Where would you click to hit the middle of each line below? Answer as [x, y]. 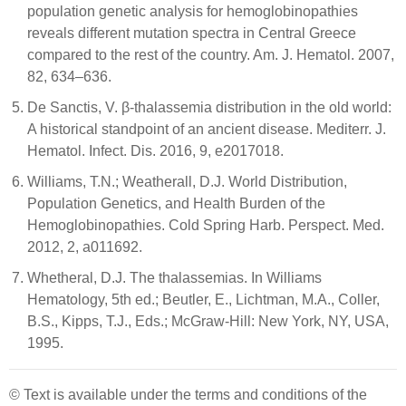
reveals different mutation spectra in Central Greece [192, 34]
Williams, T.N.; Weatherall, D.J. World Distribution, [187, 182]
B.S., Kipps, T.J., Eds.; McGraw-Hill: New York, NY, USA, [208, 322]
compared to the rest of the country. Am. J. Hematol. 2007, [211, 55]
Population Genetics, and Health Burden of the [176, 204]
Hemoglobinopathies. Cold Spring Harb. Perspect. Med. [206, 226]
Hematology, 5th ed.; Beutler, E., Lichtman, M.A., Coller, [203, 300]
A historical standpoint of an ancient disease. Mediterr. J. [207, 130]
